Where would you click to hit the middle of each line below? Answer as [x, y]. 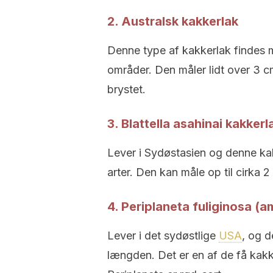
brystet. [126, 89]
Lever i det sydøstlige [163, 236]
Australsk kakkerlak [180, 21]
